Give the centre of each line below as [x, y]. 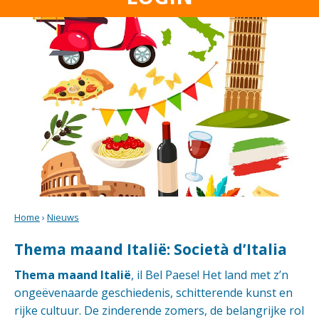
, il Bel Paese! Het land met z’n [210, 275]
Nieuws [63, 217]
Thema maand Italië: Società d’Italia [151, 249]
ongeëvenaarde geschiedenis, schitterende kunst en [153, 293]
